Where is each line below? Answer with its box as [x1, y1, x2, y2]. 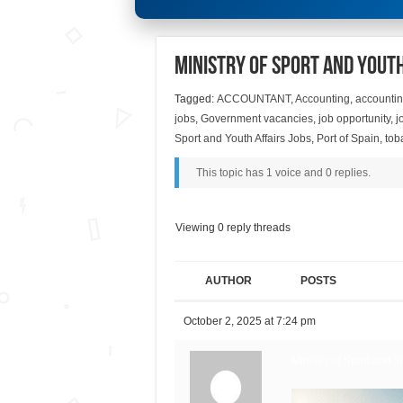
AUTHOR [204, 273, 252, 287]
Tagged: [174, 93, 217, 106]
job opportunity [318, 112, 390, 126]
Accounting [294, 93, 350, 106]
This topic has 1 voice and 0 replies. [195, 166, 371, 180]
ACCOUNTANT [216, 93, 291, 106]
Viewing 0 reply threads [175, 220, 291, 234]
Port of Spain [316, 132, 380, 146]
